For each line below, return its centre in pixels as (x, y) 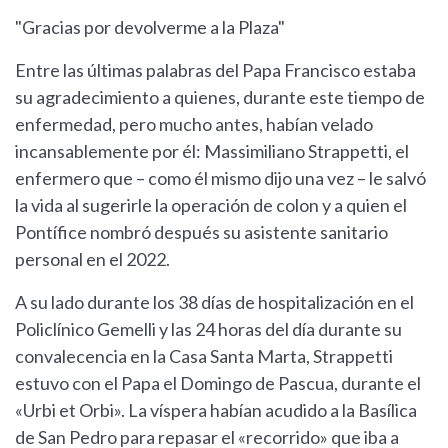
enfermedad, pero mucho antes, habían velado (194, 124)
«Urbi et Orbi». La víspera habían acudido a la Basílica (216, 410)
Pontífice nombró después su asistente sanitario (201, 232)
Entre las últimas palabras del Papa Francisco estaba (215, 70)
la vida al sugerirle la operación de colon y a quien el (211, 205)
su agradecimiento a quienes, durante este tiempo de (220, 97)
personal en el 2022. (92, 259)
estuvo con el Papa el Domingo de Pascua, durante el (218, 383)
